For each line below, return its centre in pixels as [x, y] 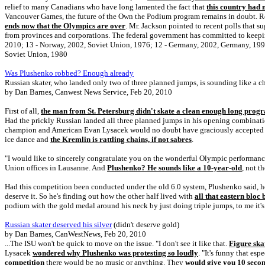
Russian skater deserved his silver [58, 224]
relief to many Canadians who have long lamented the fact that [106, 7]
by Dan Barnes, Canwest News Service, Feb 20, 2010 [88, 92]
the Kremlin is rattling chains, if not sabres [121, 139]
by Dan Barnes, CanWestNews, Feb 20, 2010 [75, 234]
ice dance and [28, 139]
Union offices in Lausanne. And [56, 168]
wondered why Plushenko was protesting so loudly [115, 253]
